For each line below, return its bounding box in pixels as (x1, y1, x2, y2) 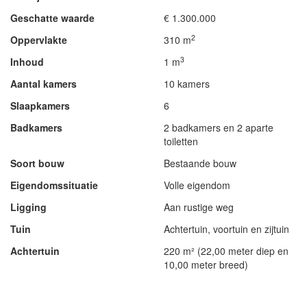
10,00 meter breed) (164, 258, 248, 271)
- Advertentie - (16, 285, 85, 297)
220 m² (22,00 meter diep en (164, 244, 288, 258)
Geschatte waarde (10, 11, 95, 25)
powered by (188, 287, 226, 295)
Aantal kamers (10, 77, 77, 90)
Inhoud (10, 55, 44, 69)
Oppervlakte (10, 33, 67, 47)
